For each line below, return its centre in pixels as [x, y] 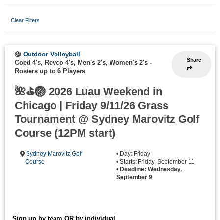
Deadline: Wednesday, [151, 169]
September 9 [134, 177]
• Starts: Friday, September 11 [155, 162]
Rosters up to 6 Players [50, 71]
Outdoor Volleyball [52, 54]
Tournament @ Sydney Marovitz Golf [107, 119]
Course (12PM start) [65, 133]
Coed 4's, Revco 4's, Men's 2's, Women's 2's [81, 63]
